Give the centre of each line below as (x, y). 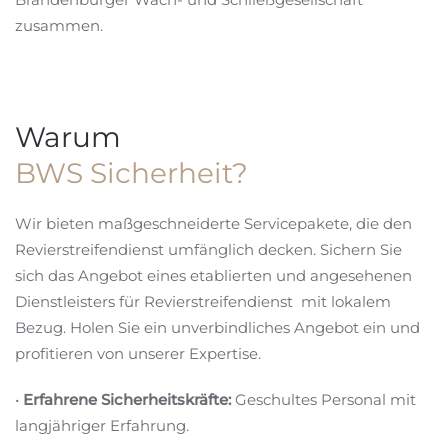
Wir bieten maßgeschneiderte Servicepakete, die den (213, 223)
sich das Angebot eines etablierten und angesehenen (213, 275)
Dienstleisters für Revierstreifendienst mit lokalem (203, 301)
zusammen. (59, 25)
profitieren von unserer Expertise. (138, 353)
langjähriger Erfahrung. (102, 425)
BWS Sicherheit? (131, 173)
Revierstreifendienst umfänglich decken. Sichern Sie (208, 249)
